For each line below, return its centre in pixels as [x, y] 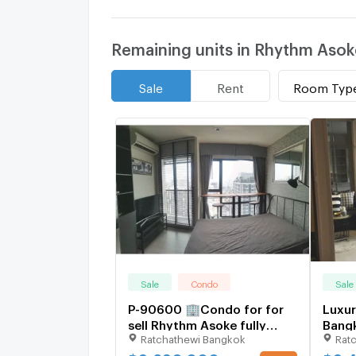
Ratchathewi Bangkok [193, 337]
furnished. [158, 339]
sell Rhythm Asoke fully [197, 323]
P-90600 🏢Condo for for [206, 307]
